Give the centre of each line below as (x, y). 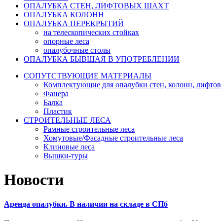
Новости (34, 180)
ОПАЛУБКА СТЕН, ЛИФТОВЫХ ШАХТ (96, 6)
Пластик (58, 111)
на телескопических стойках (91, 32)
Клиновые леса (69, 147)
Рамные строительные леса (89, 129)
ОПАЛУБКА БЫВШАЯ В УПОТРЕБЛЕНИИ (102, 59)
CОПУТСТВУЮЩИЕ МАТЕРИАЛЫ (88, 76)
